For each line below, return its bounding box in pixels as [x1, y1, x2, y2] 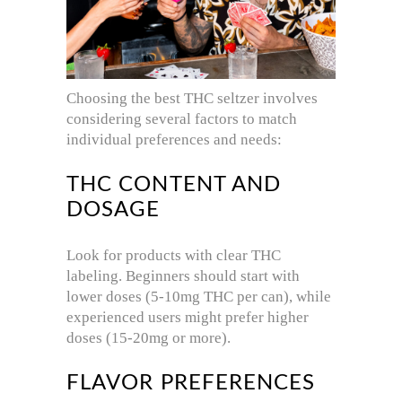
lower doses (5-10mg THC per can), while [66, 288, 331, 306]
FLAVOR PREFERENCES [66, 372, 316, 395]
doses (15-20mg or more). [66, 329, 231, 347]
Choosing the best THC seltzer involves [66, 90, 318, 108]
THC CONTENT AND [66, 174, 282, 197]
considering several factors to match [66, 110, 297, 128]
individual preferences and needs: [66, 131, 282, 149]
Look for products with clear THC [66, 247, 281, 265]
